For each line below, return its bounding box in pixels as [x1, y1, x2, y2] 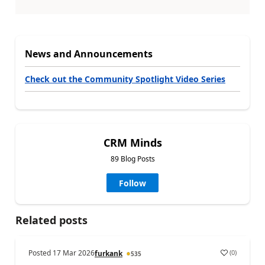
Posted [28, 247, 53, 258]
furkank [95, 248, 122, 258]
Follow [119, 177, 146, 189]
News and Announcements [25, 47, 153, 60]
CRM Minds [103, 135, 162, 150]
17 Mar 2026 [53, 247, 95, 258]
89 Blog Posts [110, 153, 155, 164]
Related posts [15, 212, 88, 227]
